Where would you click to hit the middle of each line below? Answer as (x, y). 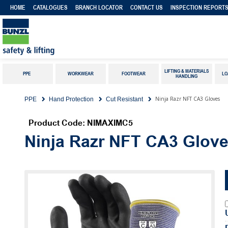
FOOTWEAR (134, 74)
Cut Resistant (124, 99)
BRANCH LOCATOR (99, 8)
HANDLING (187, 76)
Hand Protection (71, 99)
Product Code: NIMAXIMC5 (80, 123)
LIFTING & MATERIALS (187, 71)
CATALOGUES (50, 8)
